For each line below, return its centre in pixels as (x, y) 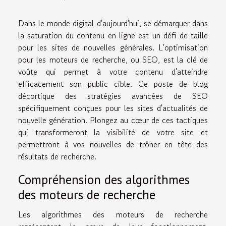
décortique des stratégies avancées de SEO (113, 96)
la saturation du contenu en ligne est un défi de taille (113, 36)
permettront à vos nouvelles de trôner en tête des (113, 145)
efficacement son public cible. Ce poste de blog (113, 84)
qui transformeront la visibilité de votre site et (113, 132)
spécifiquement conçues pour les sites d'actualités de (113, 108)
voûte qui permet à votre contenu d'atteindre (113, 72)
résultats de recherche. (57, 157)
